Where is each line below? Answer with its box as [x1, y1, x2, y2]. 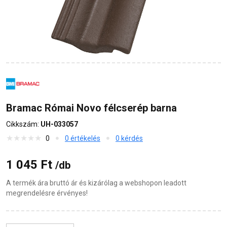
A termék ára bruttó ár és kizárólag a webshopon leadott [6, 179, 186, 187]
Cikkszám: [6, 120, 41, 129]
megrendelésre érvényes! [6, 189, 88, 198]
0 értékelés [65, 134, 100, 143]
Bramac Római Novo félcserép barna [6, 102, 177, 115]
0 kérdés [116, 134, 143, 143]
